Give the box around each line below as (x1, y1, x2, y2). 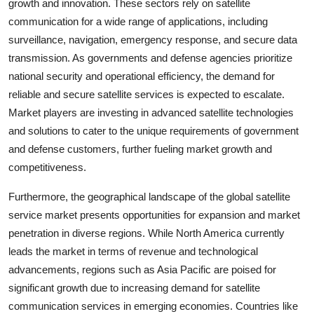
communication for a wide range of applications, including (8, 15, 268, 27)
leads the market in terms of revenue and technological (8, 245, 258, 257)
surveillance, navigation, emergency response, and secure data (8, 33, 297, 46)
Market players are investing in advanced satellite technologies (8, 106, 294, 118)
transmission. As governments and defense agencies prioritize (8, 51, 292, 64)
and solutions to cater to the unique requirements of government (8, 124, 299, 137)
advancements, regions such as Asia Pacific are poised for (8, 263, 276, 275)
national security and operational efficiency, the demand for (8, 69, 275, 82)
